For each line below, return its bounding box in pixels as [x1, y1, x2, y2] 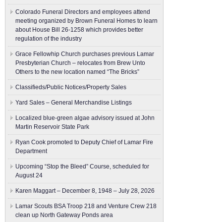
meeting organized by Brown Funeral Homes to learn [15, 17, 158, 24]
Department [15, 148, 47, 155]
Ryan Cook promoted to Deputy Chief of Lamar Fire [15, 139, 153, 146]
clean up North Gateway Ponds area [15, 212, 113, 219]
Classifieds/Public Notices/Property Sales [15, 84, 126, 91]
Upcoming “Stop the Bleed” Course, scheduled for [15, 163, 149, 170]
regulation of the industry [15, 35, 82, 42]
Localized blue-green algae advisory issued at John [15, 114, 155, 121]
